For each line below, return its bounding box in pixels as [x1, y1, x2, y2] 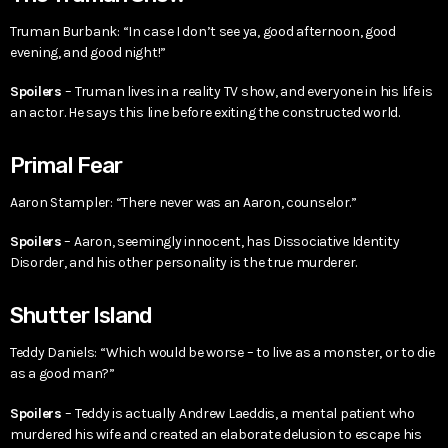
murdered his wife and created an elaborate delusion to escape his [10, 425, 422, 443]
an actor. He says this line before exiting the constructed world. [10, 103, 400, 121]
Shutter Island [10, 302, 153, 330]
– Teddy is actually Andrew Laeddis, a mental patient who [65, 404, 415, 422]
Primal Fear [10, 151, 123, 179]
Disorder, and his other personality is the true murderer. [10, 254, 358, 272]
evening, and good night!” [10, 43, 167, 61]
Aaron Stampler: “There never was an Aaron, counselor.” [10, 193, 357, 211]
